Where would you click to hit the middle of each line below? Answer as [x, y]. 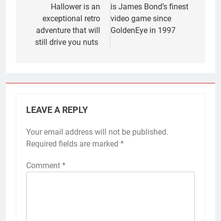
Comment [44, 165]
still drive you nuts [68, 42]
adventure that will [68, 30]
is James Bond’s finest [149, 6]
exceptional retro [71, 18]
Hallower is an [75, 6]
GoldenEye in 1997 [143, 30]
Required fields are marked [73, 144]
